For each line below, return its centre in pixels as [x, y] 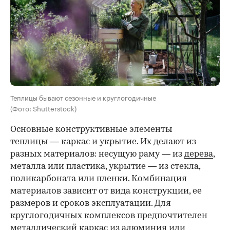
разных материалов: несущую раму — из [97, 154]
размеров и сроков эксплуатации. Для [91, 203]
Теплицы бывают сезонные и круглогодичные [83, 97]
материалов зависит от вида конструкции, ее [106, 191]
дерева [199, 154]
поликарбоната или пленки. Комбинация [99, 179]
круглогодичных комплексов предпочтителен [109, 216]
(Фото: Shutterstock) [43, 108]
